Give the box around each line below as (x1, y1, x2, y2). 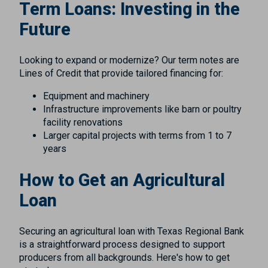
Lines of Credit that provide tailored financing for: (19, 67, 223, 79)
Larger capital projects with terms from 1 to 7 (43, 129, 232, 141)
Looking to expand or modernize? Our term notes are (19, 54, 239, 66)
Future (19, 19, 71, 40)
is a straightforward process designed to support (19, 238, 225, 250)
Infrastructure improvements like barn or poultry (43, 103, 242, 115)
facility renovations (43, 116, 123, 128)
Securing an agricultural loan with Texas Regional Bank (19, 225, 244, 237)
